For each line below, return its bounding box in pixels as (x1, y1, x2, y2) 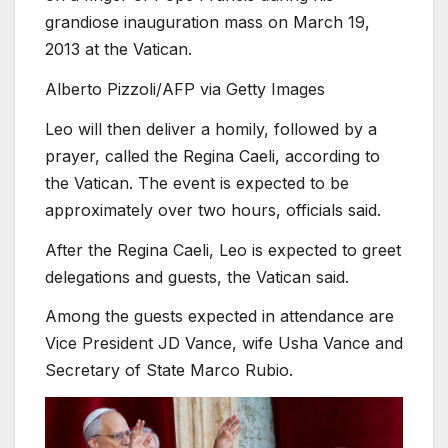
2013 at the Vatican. (45, 39, 192, 60)
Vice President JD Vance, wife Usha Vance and (45, 333, 403, 354)
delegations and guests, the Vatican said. (45, 266, 349, 287)
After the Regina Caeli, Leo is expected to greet (45, 239, 401, 260)
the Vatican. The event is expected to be (45, 172, 349, 193)
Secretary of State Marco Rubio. (45, 360, 293, 381)
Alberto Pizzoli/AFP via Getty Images (45, 78, 325, 99)
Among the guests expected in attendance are (45, 306, 394, 327)
